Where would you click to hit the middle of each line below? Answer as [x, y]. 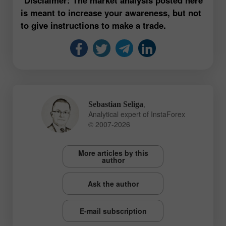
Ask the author [113, 184]
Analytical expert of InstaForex [136, 114]
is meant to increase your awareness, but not [111, 12]
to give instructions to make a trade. [93, 25]
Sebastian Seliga [116, 104]
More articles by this [113, 153]
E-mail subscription [113, 211]
